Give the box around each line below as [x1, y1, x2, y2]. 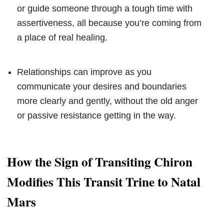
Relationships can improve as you [17, 67, 151, 77]
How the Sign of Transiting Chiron [7, 152, 192, 171]
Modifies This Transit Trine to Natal [7, 172, 200, 191]
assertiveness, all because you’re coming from [17, 18, 201, 28]
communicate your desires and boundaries [17, 81, 186, 92]
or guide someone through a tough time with [17, 3, 192, 14]
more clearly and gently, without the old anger [17, 96, 198, 106]
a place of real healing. [17, 32, 107, 43]
